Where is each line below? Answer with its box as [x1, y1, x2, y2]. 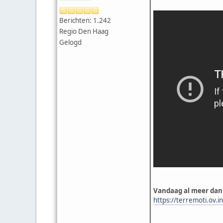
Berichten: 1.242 [59, 16, 111, 25]
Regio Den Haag [59, 27, 109, 36]
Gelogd [59, 38, 82, 47]
